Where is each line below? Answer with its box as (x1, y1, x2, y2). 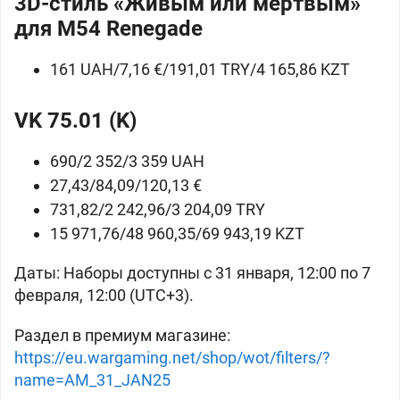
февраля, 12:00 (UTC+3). (14, 286, 194, 304)
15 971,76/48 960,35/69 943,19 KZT (50, 224, 304, 243)
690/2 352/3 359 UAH (50, 152, 204, 171)
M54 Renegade (57, 16, 203, 41)
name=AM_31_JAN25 (14, 371, 171, 389)
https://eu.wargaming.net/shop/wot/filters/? (14, 348, 330, 367)
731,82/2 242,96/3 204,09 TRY (50, 200, 265, 219)
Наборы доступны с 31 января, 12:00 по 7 (63, 263, 371, 282)
